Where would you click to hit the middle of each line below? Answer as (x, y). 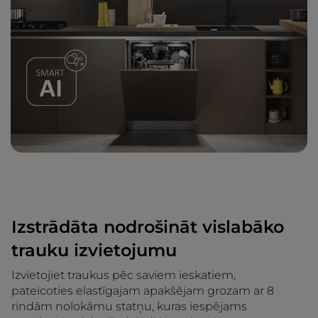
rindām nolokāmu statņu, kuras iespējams (129, 307)
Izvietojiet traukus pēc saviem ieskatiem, (124, 275)
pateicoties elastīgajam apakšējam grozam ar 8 (143, 291)
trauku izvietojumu (94, 251)
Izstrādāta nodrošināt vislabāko (148, 227)
